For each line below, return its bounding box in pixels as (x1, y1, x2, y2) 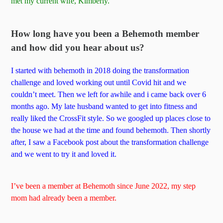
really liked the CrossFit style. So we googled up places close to (11, 113, 211, 122)
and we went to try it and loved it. (11, 149, 117, 158)
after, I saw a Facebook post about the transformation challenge (11, 137, 209, 146)
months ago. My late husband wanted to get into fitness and (11, 102, 198, 111)
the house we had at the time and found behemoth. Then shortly (11, 125, 211, 134)
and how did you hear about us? (11, 42, 145, 53)
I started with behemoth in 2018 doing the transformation (11, 66, 190, 75)
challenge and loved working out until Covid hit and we (11, 78, 187, 87)
